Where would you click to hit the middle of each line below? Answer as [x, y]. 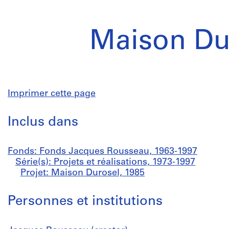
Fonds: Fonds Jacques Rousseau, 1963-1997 [102, 152]
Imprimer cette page [52, 94]
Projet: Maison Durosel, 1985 [83, 173]
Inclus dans [43, 122]
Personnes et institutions [85, 202]
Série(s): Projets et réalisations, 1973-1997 [105, 162]
